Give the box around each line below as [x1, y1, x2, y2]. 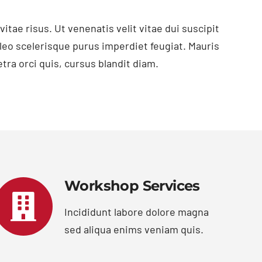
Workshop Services [64, 177, 200, 195]
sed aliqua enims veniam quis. [64, 223, 204, 236]
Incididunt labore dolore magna [64, 205, 209, 219]
